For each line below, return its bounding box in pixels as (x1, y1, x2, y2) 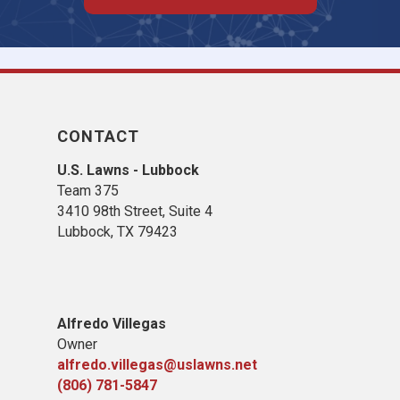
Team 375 (57, 182, 119, 199)
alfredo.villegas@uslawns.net (57, 356, 257, 373)
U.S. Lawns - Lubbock (57, 162, 199, 179)
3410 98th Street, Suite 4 (57, 203, 212, 220)
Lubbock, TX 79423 (57, 223, 178, 240)
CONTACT (57, 127, 139, 146)
